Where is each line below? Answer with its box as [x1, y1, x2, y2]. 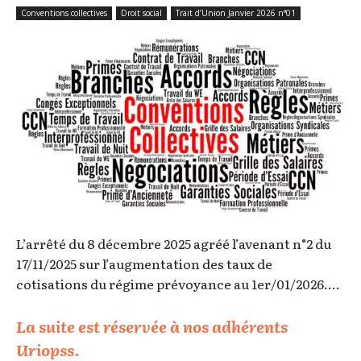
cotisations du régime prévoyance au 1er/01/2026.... [16, 273, 340, 293]
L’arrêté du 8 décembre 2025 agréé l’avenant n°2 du [16, 233, 331, 253]
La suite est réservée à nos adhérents [16, 314, 288, 338]
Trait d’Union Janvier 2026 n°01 [176, 7, 296, 19]
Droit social [121, 7, 162, 19]
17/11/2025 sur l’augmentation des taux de [16, 253, 272, 273]
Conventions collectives [21, 7, 107, 19]
